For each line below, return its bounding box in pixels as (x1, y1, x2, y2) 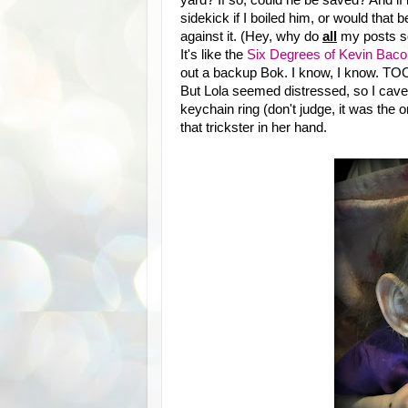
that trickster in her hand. (180, 119, 327, 135)
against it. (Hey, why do (180, 28, 322, 44)
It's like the (180, 46, 247, 62)
